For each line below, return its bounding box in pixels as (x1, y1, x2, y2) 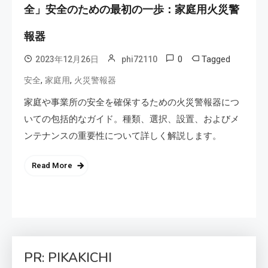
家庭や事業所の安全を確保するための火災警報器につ (24, 97, 239, 108)
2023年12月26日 (35, 54, 99, 65)
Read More (32, 161, 72, 170)
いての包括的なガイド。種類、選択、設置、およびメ (24, 114, 239, 125)
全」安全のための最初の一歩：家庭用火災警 (24, 2, 239, 17)
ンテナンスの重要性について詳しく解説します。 (24, 130, 221, 142)
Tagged (202, 54, 230, 65)
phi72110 (121, 54, 157, 65)
